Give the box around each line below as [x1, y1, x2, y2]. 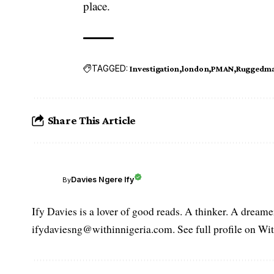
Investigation [130, 63, 180, 73]
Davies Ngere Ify [71, 175, 134, 185]
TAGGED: [92, 63, 128, 74]
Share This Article [47, 114, 136, 127]
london [181, 63, 209, 73]
